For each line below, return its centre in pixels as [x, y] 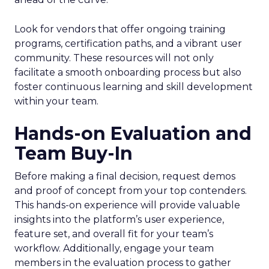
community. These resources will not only [114, 58]
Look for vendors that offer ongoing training [120, 29]
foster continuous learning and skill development [134, 87]
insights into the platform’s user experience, [119, 219]
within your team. [56, 101]
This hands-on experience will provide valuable [127, 205]
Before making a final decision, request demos [125, 176]
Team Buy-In [74, 153]
